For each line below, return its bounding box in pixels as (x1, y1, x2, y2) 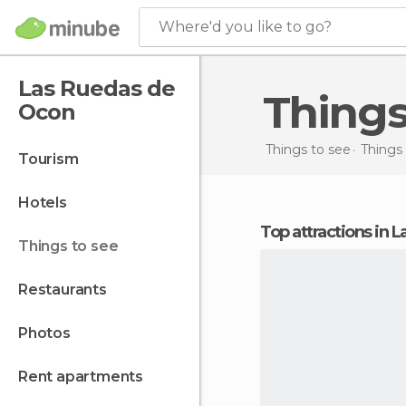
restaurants (27, 281, 107, 298)
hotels (29, 194, 67, 211)
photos (27, 324, 71, 342)
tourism (27, 150, 79, 168)
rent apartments (27, 368, 144, 385)
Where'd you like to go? (159, 18, 332, 35)
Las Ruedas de (18, 75, 175, 101)
